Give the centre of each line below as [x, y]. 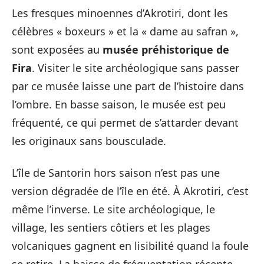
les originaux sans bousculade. [89, 141]
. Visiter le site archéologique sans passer [136, 68]
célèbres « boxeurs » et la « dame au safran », [125, 31]
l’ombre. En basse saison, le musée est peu [119, 104]
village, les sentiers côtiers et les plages [111, 227]
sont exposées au [57, 49]
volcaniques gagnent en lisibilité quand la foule [130, 245]
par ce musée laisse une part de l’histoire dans [128, 86]
